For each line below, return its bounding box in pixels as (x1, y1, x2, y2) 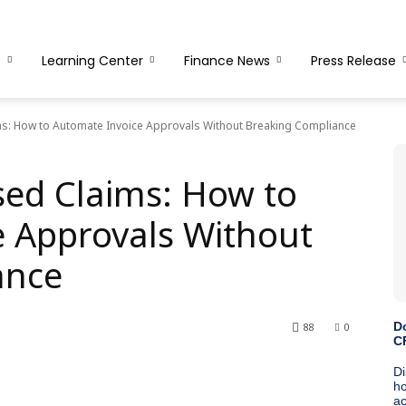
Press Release (311, 52, 396, 70)
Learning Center (42, 52, 143, 70)
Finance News (184, 52, 270, 70)
